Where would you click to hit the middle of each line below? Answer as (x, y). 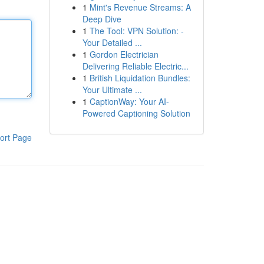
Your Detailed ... (112, 42)
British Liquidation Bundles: (140, 78)
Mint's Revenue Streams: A (140, 7)
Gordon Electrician (124, 54)
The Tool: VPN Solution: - (136, 31)
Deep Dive (102, 19)
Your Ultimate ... (112, 90)
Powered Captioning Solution (136, 113)
